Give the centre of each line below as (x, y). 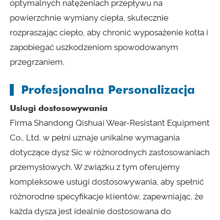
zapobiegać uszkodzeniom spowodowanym (94, 47)
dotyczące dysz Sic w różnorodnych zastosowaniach (110, 152)
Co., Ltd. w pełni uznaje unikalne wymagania (95, 138)
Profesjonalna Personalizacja (108, 90)
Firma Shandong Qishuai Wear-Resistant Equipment (110, 123)
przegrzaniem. (37, 62)
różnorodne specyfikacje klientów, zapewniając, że (107, 197)
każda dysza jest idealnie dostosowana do (90, 211)
